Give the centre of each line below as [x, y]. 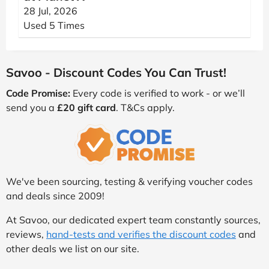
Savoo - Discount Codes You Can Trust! [116, 72]
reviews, [26, 234]
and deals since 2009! [55, 195]
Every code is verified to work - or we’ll [158, 93]
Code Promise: [38, 93]
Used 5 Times [54, 25]
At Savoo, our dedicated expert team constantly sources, [133, 219]
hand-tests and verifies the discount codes [141, 234]
